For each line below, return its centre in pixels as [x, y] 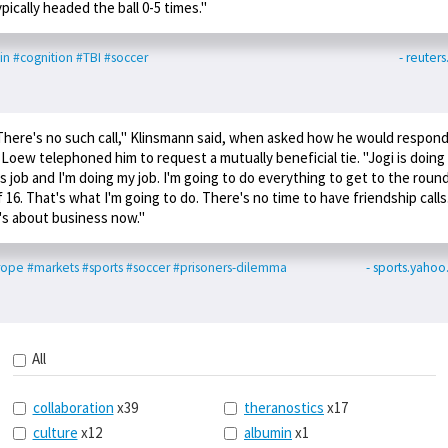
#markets [53, 267]
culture [55, 433]
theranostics [284, 408]
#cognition [43, 57]
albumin [268, 433]
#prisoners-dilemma [230, 267]
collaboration [73, 408]
